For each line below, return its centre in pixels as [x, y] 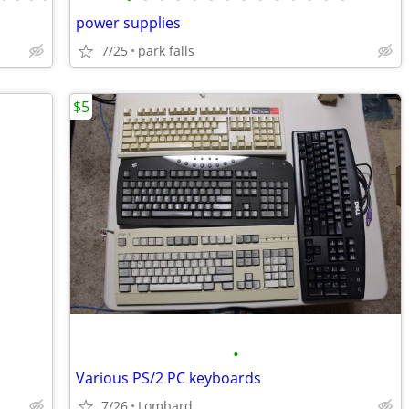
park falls [166, 51]
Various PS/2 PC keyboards [168, 378]
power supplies [128, 23]
